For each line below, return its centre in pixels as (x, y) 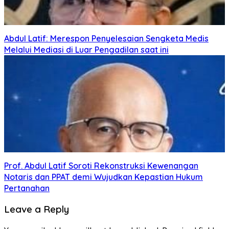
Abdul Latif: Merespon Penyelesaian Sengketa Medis (106, 38)
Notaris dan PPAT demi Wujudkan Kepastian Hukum (104, 177)
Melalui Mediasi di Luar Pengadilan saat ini (86, 49)
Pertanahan (27, 188)
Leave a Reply (37, 209)
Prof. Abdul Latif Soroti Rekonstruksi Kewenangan (101, 165)
